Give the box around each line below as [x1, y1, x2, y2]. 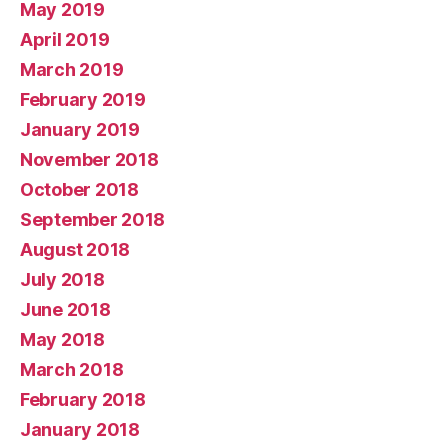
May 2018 [20, 328, 105, 350]
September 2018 [20, 208, 166, 230]
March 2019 [20, 58, 124, 80]
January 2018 [20, 418, 140, 440]
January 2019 [20, 118, 140, 140]
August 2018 [20, 238, 131, 260]
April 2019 [20, 28, 110, 50]
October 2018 [20, 178, 139, 200]
